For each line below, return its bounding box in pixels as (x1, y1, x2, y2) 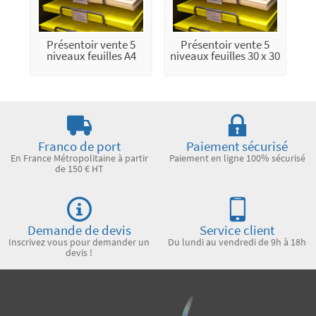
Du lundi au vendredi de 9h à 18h (168, 236, 306, 249)
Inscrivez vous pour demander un (8, 236, 150, 249)
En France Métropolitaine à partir (10, 152, 148, 165)
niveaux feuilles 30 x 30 (170, 49, 280, 64)
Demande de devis (27, 222, 131, 239)
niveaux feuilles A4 (46, 49, 136, 64)
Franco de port (37, 138, 121, 155)
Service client (200, 222, 274, 239)
